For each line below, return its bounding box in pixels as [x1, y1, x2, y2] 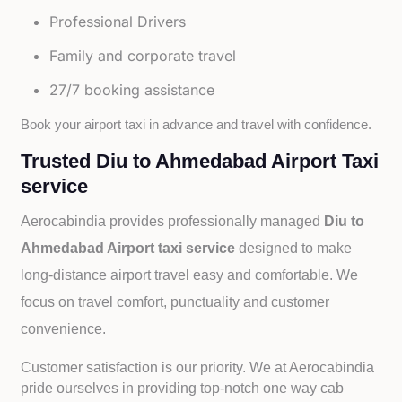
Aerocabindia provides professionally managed [21, 214, 325, 229]
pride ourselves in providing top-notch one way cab [21, 380, 345, 396]
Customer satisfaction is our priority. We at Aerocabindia [21, 360, 375, 375]
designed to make [239, 240, 353, 256]
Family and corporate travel [49, 47, 237, 65]
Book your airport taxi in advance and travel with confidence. [21, 118, 372, 132]
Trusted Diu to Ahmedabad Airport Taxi [21, 150, 380, 172]
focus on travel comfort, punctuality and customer [21, 294, 330, 310]
